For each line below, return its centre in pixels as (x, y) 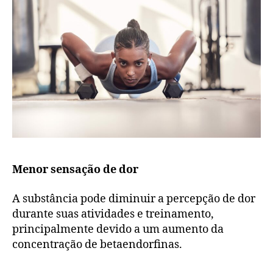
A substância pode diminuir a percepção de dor (134, 199)
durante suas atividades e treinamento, (113, 214)
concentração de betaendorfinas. (97, 244)
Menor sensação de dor (75, 170)
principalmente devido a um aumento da (118, 229)
